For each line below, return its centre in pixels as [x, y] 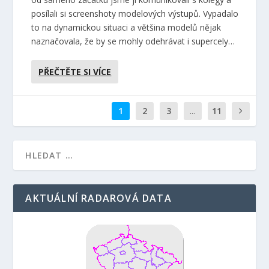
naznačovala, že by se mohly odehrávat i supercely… [133, 41]
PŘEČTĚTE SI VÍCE [75, 71]
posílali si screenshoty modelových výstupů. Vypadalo [135, 13]
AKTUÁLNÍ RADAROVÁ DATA [98, 198]
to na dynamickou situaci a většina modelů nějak [126, 27]
